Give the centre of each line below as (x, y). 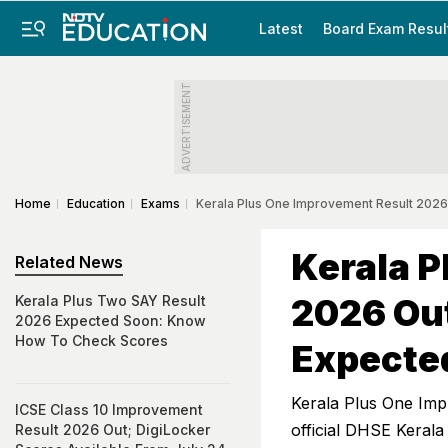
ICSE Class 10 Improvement (109, 409)
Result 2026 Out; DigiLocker (112, 429)
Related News (69, 262)
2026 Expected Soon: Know (110, 320)
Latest (281, 28)
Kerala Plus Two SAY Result (110, 300)
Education (96, 203)
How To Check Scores (91, 340)
